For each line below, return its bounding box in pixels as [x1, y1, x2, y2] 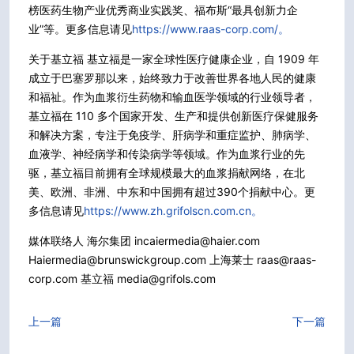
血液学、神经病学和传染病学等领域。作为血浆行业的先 [28, 146, 305, 160]
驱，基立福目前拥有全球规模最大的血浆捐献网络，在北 [28, 165, 305, 179]
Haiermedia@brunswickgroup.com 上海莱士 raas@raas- [28, 252, 316, 266]
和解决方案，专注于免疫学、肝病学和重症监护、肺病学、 [28, 127, 316, 141]
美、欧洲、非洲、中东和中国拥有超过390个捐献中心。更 [28, 184, 315, 198]
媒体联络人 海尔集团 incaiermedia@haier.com [28, 233, 260, 247]
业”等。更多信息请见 [28, 21, 132, 36]
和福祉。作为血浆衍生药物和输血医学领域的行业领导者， [28, 89, 316, 104]
